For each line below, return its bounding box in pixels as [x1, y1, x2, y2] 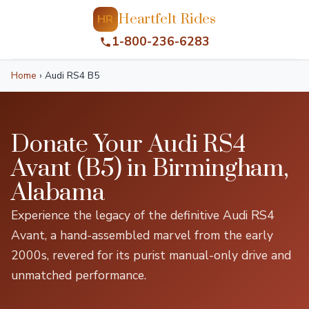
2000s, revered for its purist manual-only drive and [11, 247, 291, 263]
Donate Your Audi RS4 [11, 130, 246, 160]
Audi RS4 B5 [42, 69, 99, 82]
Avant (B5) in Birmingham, [11, 154, 288, 184]
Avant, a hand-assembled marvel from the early [11, 227, 273, 243]
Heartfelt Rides [117, 10, 217, 28]
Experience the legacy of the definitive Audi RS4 [11, 207, 275, 223]
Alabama [11, 178, 105, 208]
